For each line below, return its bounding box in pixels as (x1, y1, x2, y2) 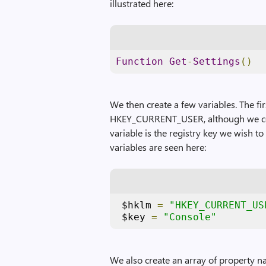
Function (116, 56, 164, 67)
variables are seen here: (110, 141, 207, 153)
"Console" (163, 211, 217, 223)
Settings (193, 56, 241, 67)
